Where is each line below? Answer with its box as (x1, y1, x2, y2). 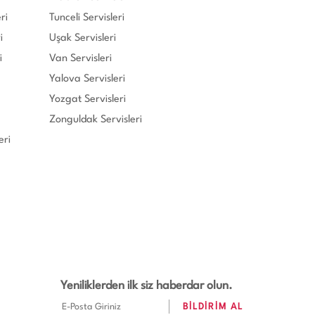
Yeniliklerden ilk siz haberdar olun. (60, 279, 233, 292)
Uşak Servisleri (49, 32, 116, 44)
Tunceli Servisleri (49, 12, 124, 23)
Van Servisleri (49, 53, 112, 64)
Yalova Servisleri (49, 73, 125, 84)
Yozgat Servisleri (49, 94, 126, 105)
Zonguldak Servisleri (49, 114, 142, 125)
